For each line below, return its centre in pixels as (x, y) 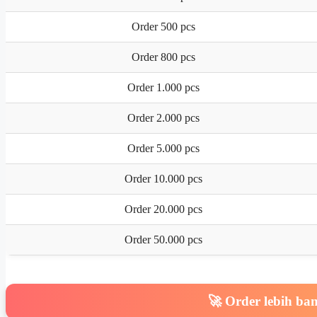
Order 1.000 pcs (163, 87)
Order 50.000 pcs (163, 239)
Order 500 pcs (163, 26)
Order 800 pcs (163, 57)
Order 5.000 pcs (163, 148)
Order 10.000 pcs (163, 178)
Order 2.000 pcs (163, 117)
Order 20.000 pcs (163, 209)
